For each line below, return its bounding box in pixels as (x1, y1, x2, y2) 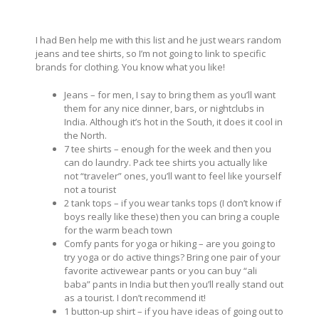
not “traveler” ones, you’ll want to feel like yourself (64, 169, 281, 182)
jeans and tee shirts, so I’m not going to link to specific (36, 46, 266, 60)
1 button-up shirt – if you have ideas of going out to (64, 304, 283, 318)
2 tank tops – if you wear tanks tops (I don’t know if (64, 196, 281, 209)
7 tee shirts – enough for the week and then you (64, 142, 271, 155)
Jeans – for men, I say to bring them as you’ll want (64, 88, 276, 101)
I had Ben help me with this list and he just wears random (36, 33, 281, 46)
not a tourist (64, 182, 116, 196)
